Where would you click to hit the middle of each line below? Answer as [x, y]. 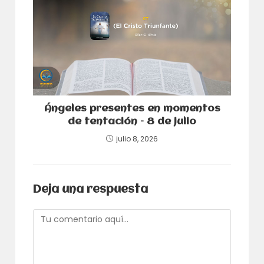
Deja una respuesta [91, 190]
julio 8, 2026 [137, 139]
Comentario [58, 215]
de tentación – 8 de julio [132, 122]
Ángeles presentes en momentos [132, 109]
